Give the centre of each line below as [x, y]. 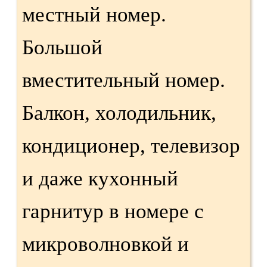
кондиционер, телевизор [131, 145]
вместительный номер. [124, 80]
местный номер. [94, 14]
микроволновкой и [105, 244]
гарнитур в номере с [113, 211]
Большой [62, 47]
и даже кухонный [100, 178]
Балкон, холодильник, [119, 113]
